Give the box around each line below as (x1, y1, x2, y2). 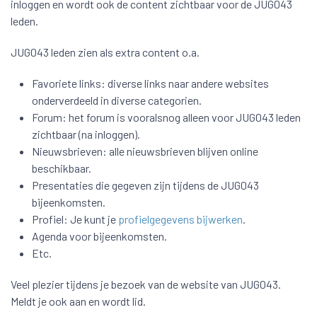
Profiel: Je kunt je (32, 212, 118, 226)
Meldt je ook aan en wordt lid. (11, 294, 146, 308)
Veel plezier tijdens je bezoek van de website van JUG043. (11, 277, 281, 291)
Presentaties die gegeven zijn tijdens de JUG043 (32, 178, 259, 192)
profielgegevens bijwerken (118, 212, 243, 226)
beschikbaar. (32, 161, 91, 175)
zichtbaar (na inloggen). (32, 127, 140, 141)
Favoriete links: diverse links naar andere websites (32, 76, 269, 90)
